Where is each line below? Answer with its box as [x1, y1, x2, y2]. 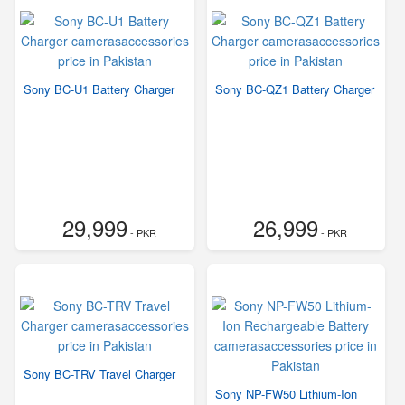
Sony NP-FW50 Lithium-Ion [214, 385, 357, 402]
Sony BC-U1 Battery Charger [24, 80, 174, 98]
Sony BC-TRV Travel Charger [24, 365, 175, 382]
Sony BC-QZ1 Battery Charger [214, 80, 374, 98]
